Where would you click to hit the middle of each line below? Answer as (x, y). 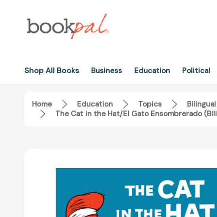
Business (107, 71)
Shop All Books (52, 70)
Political (196, 71)
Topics (150, 104)
